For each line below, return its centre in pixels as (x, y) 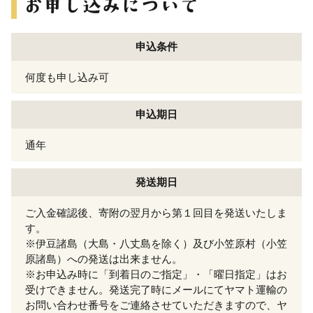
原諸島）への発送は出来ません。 (104, 259)
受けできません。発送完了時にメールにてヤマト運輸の (156, 289)
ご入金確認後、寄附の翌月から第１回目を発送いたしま (156, 212)
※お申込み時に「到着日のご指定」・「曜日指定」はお (156, 274)
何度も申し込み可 (67, 77)
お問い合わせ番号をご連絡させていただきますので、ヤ (156, 305)
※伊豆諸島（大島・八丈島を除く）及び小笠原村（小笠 (156, 243)
